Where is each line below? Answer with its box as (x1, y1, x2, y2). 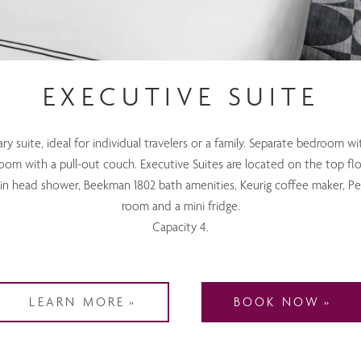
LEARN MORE (29, 294, 126, 310)
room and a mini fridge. (121, 198, 240, 214)
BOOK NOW (233, 294, 321, 310)
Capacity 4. (152, 219, 209, 235)
